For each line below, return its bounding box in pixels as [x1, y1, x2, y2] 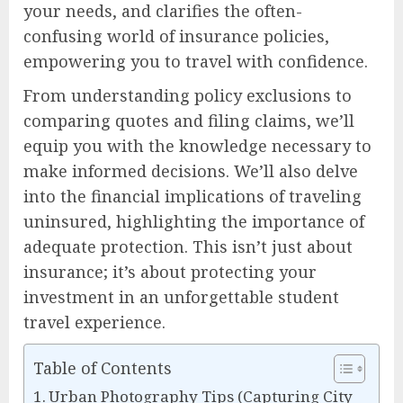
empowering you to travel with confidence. [23, 50, 368, 72]
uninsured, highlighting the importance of [23, 210, 364, 232]
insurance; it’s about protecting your [23, 261, 317, 282]
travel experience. [23, 311, 166, 333]
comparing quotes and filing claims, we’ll [23, 110, 354, 131]
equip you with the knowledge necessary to [23, 135, 372, 157]
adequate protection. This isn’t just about [23, 236, 353, 257]
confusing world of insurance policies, [23, 25, 329, 47]
